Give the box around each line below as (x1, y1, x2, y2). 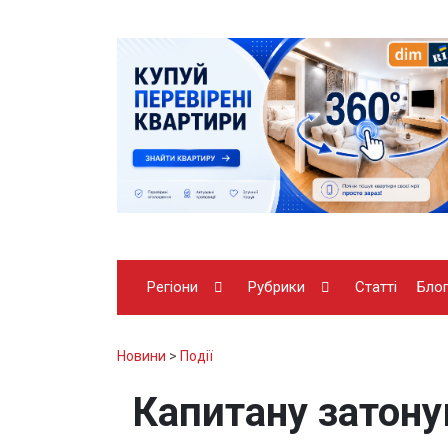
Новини (117, 347, 166, 364)
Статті (355, 277, 397, 296)
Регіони (147, 277, 198, 296)
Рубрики (248, 277, 305, 296)
